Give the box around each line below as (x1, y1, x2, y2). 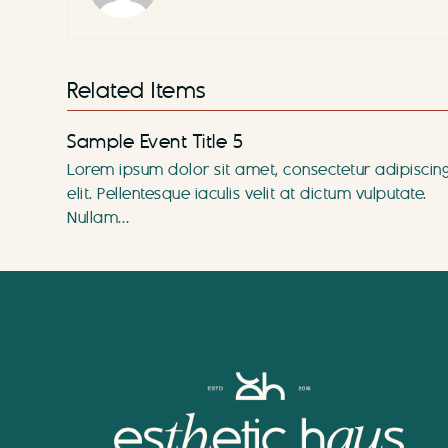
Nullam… (67, 207, 130, 229)
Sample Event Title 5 (67, 130, 244, 154)
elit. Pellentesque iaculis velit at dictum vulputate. (67, 183, 427, 205)
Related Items (67, 77, 206, 105)
